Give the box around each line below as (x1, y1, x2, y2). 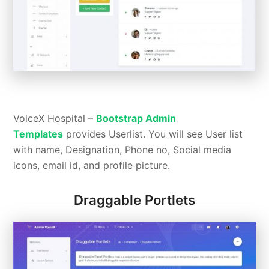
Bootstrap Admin (96, 112, 177, 124)
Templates (13, 127, 64, 140)
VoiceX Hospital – (13, 112, 97, 124)
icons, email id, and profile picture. (13, 159, 171, 171)
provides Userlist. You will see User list (63, 127, 243, 140)
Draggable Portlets (74, 192, 195, 208)
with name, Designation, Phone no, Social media (13, 143, 232, 156)
